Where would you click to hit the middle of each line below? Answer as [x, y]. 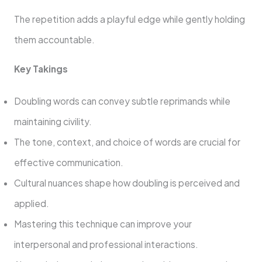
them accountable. [54, 39]
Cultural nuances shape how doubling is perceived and [127, 183]
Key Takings [41, 69]
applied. [31, 204]
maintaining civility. [53, 122]
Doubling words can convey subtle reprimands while [122, 101]
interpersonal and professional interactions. [106, 244]
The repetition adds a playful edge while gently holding [129, 19]
